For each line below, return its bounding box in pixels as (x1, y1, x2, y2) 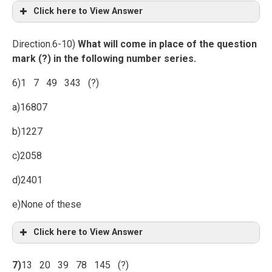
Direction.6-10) (12, 38, 78, 50)
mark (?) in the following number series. (12, 53, 196, 64)
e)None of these (12, 199, 81, 210)
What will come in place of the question (78, 38, 257, 50)
